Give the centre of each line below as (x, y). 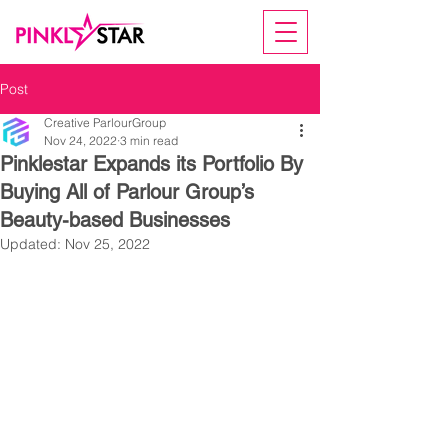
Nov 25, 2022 (107, 244)
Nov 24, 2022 (80, 140)
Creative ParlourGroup (105, 122)
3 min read (149, 140)
